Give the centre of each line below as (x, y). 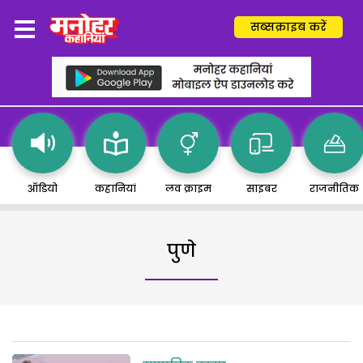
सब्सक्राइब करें (288, 27)
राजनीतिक (334, 188)
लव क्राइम (188, 188)
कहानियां (115, 188)
